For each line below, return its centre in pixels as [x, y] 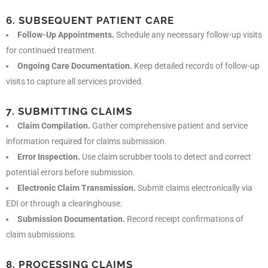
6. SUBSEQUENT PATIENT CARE [90, 20]
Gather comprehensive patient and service [169, 125]
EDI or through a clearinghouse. [64, 203]
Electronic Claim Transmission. [77, 188]
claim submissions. [41, 234]
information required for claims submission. [86, 141]
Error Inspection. [49, 156]
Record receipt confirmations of [184, 219]
